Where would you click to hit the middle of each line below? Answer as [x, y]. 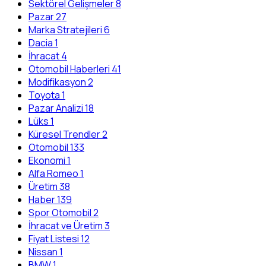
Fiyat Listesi [54, 239]
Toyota [44, 95]
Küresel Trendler [64, 134]
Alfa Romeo [53, 174]
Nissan [43, 252]
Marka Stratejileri [65, 30]
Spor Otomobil [60, 213]
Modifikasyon [57, 82]
